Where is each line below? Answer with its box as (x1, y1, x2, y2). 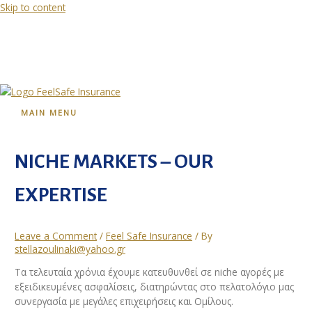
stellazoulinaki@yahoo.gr (15, 242, 126, 256)
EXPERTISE (15, 184, 108, 205)
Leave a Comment (15, 228, 97, 242)
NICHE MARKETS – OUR (15, 150, 214, 172)
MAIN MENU (21, 107, 77, 118)
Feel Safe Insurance (106, 228, 193, 242)
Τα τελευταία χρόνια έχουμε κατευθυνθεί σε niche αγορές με (15, 265, 285, 279)
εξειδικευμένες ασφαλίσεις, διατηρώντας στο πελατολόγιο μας (15, 280, 295, 294)
